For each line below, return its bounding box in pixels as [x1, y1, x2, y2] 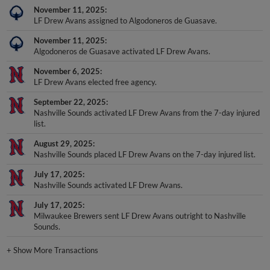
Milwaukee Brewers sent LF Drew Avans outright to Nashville [34, 211, 246, 221]
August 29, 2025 [34, 139, 93, 149]
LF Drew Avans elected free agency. [34, 77, 157, 87]
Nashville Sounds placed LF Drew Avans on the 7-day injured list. [34, 149, 256, 160]
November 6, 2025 [34, 66, 101, 77]
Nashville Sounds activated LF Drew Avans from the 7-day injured [34, 108, 260, 118]
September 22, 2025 [34, 97, 107, 107]
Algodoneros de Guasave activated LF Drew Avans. [34, 46, 211, 57]
